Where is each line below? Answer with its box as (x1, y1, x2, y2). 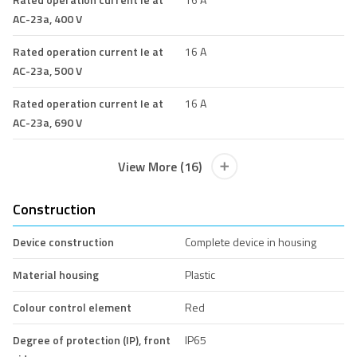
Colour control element (13, 298, 131, 316)
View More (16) (118, 156, 202, 176)
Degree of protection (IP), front (13, 331, 171, 348)
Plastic (184, 265, 215, 283)
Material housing (13, 265, 99, 283)
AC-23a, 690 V (13, 113, 82, 131)
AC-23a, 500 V (13, 61, 82, 79)
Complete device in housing (184, 233, 316, 250)
